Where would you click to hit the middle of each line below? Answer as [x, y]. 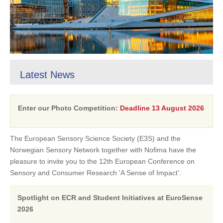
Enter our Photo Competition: [69, 108]
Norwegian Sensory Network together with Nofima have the [103, 150]
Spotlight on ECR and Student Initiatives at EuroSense [110, 198]
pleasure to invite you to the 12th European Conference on [102, 162]
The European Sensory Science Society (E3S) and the [95, 139]
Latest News [47, 75]
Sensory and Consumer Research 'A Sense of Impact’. [96, 173]
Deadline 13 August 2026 [162, 108]
